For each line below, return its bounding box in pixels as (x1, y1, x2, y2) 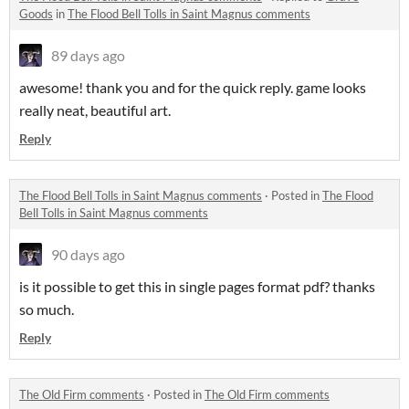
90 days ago (51, 246, 125, 264)
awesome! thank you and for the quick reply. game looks (19, 79, 366, 97)
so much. (19, 300, 74, 319)
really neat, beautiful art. (19, 101, 171, 120)
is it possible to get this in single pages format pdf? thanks (19, 278, 375, 296)
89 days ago (51, 47, 125, 65)
